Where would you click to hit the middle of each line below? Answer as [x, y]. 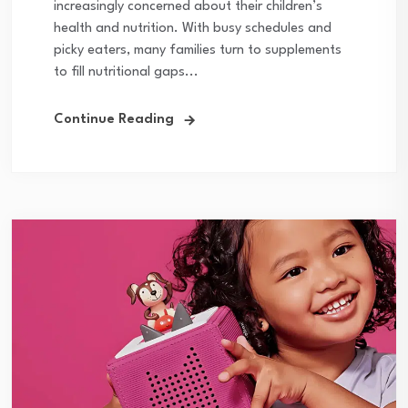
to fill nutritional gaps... [126, 72]
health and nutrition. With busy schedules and [193, 28]
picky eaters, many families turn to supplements [198, 50]
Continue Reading [114, 119]
